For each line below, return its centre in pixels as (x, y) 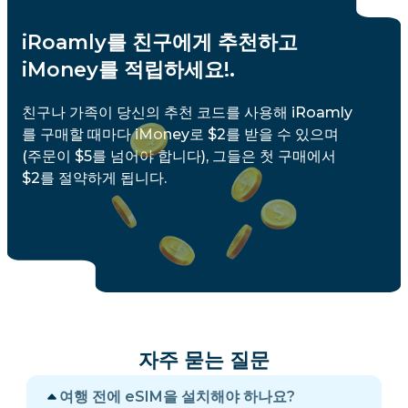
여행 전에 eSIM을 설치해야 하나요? (177, 397)
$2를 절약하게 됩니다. (94, 178)
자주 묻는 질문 (204, 361)
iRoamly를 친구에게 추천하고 (160, 42)
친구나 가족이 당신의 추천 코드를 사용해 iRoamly (187, 112)
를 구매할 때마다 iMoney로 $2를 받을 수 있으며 (180, 134)
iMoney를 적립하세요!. (128, 70)
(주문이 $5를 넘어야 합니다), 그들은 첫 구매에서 (179, 156)
